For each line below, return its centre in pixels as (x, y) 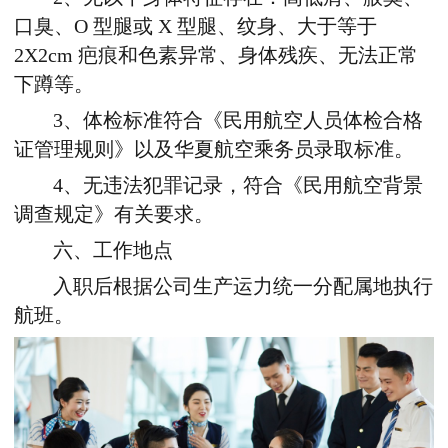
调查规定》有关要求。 (114, 215)
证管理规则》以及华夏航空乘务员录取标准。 (214, 150)
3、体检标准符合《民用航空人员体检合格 (238, 121)
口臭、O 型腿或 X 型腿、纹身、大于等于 (195, 27)
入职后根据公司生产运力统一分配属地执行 (243, 287)
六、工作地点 (113, 251)
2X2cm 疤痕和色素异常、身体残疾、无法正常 (216, 56)
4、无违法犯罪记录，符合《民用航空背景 (238, 186)
